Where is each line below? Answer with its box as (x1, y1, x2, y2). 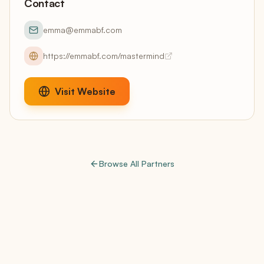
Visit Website (55, 85, 115, 97)
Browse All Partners (99, 159, 174, 169)
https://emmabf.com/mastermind (43, 51, 164, 61)
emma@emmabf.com (43, 25, 122, 35)
